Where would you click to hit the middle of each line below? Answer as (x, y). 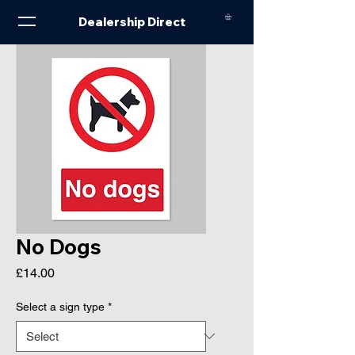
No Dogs (59, 246)
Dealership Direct (132, 22)
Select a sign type (60, 306)
